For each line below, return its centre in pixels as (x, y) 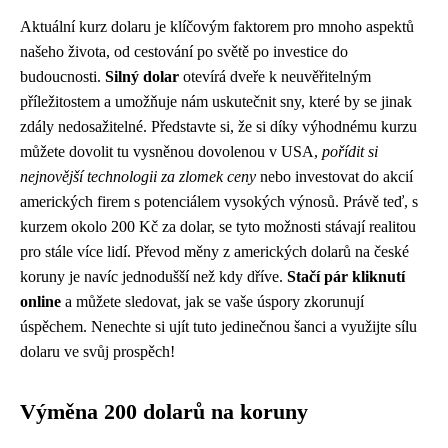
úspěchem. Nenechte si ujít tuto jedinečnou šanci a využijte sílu (218, 327)
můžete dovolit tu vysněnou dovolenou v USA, (171, 152)
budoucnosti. (62, 77)
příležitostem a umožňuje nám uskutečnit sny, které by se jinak (216, 102)
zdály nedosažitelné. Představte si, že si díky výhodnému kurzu (218, 127)
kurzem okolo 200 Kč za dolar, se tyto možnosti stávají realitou (218, 227)
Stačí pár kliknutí (346, 277)
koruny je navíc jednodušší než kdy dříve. (153, 277)
